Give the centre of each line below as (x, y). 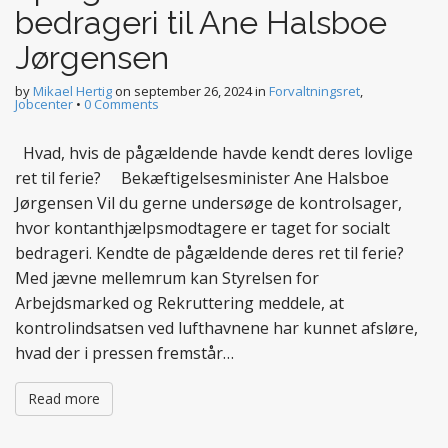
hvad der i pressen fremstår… (124, 353)
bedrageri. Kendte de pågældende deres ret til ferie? (209, 253)
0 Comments (121, 104)
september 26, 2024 (193, 91)
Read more (64, 398)
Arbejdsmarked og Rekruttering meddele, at (179, 303)
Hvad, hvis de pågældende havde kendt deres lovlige (214, 153)
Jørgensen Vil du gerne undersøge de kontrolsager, (208, 203)
